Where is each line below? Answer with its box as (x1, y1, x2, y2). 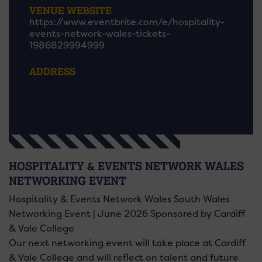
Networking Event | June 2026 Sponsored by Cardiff (9, 208, 244, 220)
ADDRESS (29, 65, 75, 77)
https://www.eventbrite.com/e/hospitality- (29, 16, 225, 28)
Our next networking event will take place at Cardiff (9, 237, 245, 249)
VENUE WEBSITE (29, 4, 112, 16)
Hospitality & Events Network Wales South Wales (9, 193, 230, 205)
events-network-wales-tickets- (29, 27, 170, 40)
